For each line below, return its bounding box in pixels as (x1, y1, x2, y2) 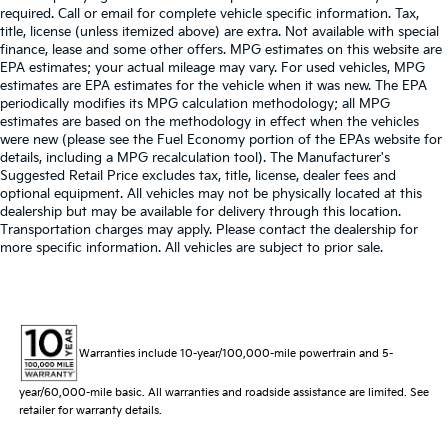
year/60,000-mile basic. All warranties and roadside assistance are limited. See (18, 385, 429, 399)
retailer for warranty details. (18, 403, 162, 417)
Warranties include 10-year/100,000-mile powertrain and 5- (78, 346, 393, 360)
